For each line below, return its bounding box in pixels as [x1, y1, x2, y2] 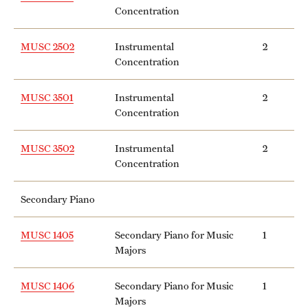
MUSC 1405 [21, 228, 74, 241]
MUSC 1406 [21, 279, 74, 291]
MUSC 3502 [21, 142, 74, 154]
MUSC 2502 [21, 40, 74, 52]
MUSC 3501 [21, 91, 74, 103]
